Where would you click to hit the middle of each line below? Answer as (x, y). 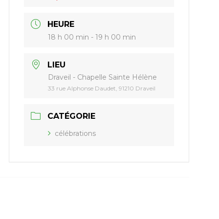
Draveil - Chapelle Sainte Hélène (103, 77)
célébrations (76, 134)
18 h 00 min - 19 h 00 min (92, 37)
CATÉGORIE (72, 116)
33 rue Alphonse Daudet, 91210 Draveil (102, 88)
